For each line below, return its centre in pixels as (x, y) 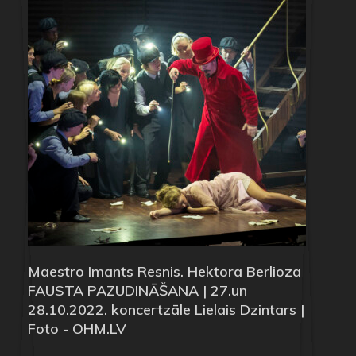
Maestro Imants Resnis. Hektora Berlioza (164, 271)
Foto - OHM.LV (77, 328)
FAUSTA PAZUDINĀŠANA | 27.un (137, 290)
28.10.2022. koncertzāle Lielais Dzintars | (166, 309)
